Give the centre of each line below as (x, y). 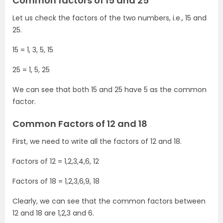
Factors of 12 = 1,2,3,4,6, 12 (56, 161)
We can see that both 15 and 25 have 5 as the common (110, 90)
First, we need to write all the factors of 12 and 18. (97, 141)
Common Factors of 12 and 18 (80, 124)
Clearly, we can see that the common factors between (109, 201)
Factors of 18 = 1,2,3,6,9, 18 (56, 181)
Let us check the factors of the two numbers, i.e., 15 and (110, 18)
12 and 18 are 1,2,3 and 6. (53, 213)
